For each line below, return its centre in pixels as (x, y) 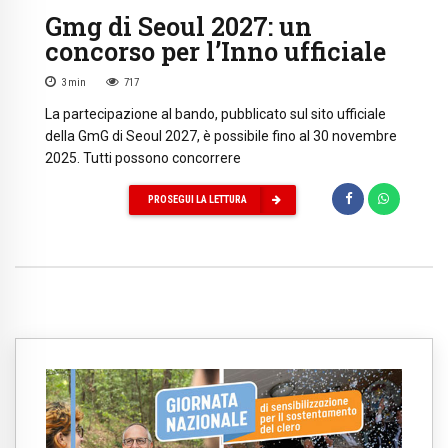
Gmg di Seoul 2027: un (178, 27)
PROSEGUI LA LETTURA (197, 200)
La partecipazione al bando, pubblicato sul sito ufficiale (215, 113)
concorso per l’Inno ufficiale (215, 52)
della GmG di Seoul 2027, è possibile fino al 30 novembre (221, 135)
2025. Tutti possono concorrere (143, 157)
